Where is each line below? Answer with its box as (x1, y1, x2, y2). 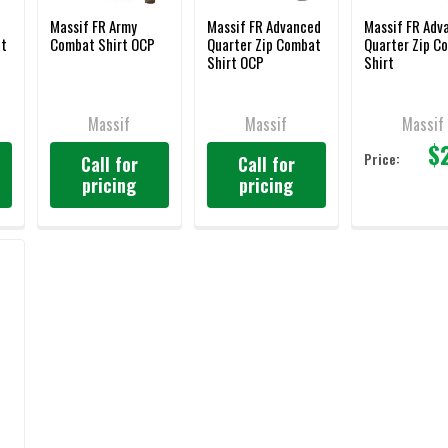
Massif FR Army (50, 15, 137, 38)
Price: (363, 149, 400, 170)
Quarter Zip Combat (206, 33, 321, 56)
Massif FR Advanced (206, 15, 321, 38)
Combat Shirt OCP (50, 33, 155, 56)
